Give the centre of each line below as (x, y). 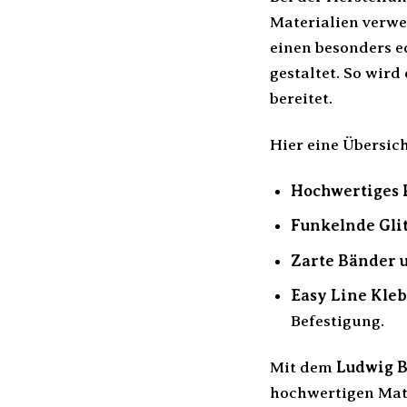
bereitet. (301, 98)
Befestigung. (337, 321)
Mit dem (303, 367)
